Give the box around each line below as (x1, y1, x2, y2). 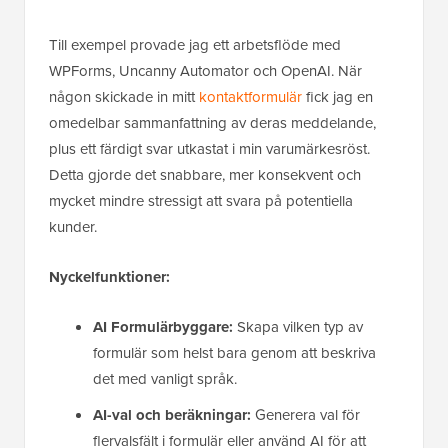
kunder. (49, 215, 97, 238)
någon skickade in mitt (49, 85, 199, 108)
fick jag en (302, 85, 373, 108)
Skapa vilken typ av (233, 315, 363, 338)
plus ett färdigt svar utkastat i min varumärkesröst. (49, 137, 370, 160)
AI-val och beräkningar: (93, 403, 251, 426)
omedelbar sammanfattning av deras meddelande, (49, 111, 376, 134)
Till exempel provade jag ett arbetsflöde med (49, 33, 341, 56)
